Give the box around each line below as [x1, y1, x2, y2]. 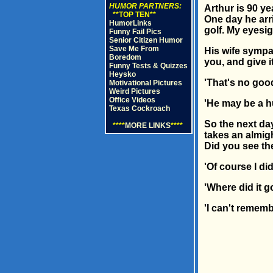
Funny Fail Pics [108, 27, 161, 36]
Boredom [108, 53, 141, 62]
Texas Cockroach [108, 104, 170, 113]
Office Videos [108, 96, 155, 104]
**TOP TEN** [108, 10, 156, 19]
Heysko [108, 70, 136, 79]
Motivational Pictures [108, 79, 182, 87]
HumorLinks [108, 19, 152, 27]
